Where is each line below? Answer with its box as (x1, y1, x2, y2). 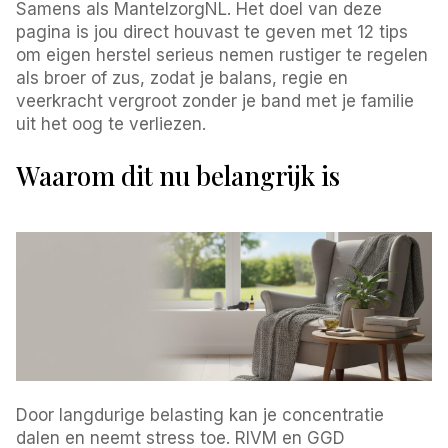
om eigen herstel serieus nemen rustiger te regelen (16, 44, 429, 65)
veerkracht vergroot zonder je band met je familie (16, 90, 415, 111)
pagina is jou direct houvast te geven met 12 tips (16, 21, 409, 42)
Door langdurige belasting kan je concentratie (16, 404, 385, 425)
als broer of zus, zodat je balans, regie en (16, 67, 349, 88)
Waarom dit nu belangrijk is (16, 157, 341, 193)
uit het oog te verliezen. (16, 113, 207, 134)
